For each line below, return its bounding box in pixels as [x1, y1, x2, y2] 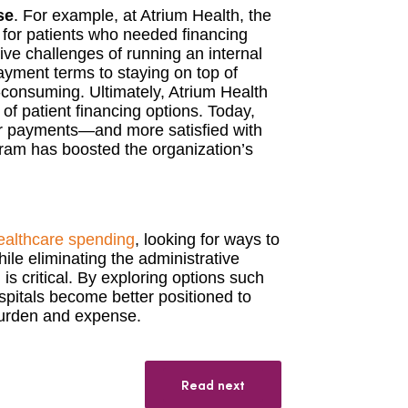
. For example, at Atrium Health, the [14, 6, 271, 25]
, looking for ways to [135, 230, 280, 249]
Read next [181, 375, 245, 393]
